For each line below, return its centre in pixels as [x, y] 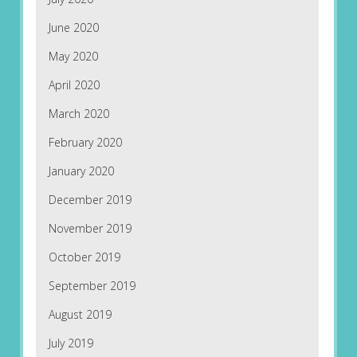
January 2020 [81, 171]
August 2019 [80, 315]
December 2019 [90, 200]
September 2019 [92, 286]
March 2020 [78, 114]
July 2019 [71, 343]
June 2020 [73, 28]
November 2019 [90, 229]
